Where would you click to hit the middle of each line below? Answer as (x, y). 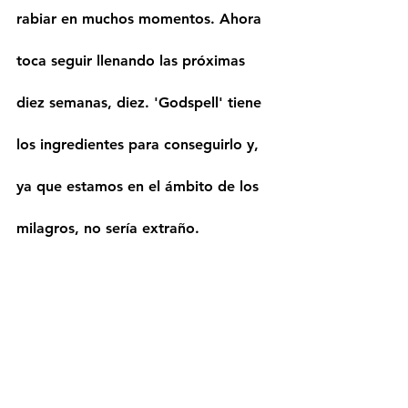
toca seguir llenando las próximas (133, 60)
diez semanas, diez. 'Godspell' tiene (141, 102)
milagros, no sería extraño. (108, 228)
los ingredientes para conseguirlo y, (140, 144)
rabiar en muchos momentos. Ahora (141, 18)
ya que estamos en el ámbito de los (140, 186)
